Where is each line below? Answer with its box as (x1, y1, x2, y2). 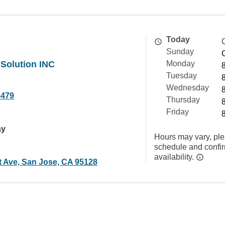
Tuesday (166, 71, 197, 80)
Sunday (166, 47, 194, 56)
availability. (154, 153, 196, 161)
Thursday (166, 95, 200, 104)
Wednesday (166, 83, 209, 92)
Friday (166, 107, 189, 116)
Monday (166, 59, 195, 68)
